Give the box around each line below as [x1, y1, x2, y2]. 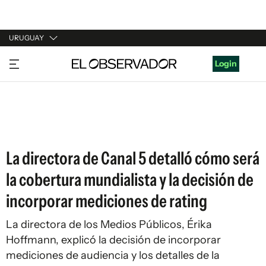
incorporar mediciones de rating [6, 190, 207, 212]
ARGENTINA [9, 77, 58, 88]
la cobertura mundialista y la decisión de [6, 169, 254, 191]
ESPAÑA [9, 100, 42, 110]
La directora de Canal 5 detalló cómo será [6, 147, 259, 169]
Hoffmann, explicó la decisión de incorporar [6, 233, 221, 246]
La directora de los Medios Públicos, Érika [6, 218, 212, 231]
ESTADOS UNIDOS [9, 122, 82, 133]
